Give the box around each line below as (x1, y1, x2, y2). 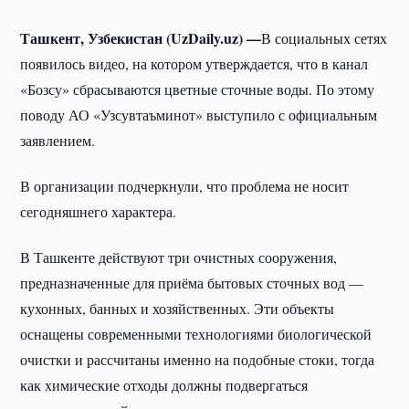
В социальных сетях (261, 28, 388, 47)
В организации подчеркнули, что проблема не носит (20, 176, 350, 195)
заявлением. (20, 131, 96, 150)
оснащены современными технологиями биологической (20, 324, 372, 343)
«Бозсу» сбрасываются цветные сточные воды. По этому (20, 79, 375, 99)
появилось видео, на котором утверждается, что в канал (20, 54, 369, 73)
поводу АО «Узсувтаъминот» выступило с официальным (20, 105, 378, 124)
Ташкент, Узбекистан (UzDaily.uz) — (20, 27, 262, 48)
